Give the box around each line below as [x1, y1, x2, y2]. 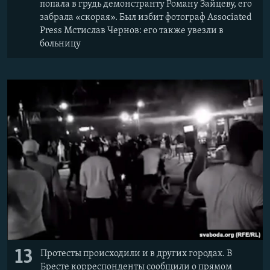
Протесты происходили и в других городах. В [40, 249, 232, 259]
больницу [40, 39, 81, 49]
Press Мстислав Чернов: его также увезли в [40, 26, 224, 36]
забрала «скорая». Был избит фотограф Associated [40, 13, 252, 23]
